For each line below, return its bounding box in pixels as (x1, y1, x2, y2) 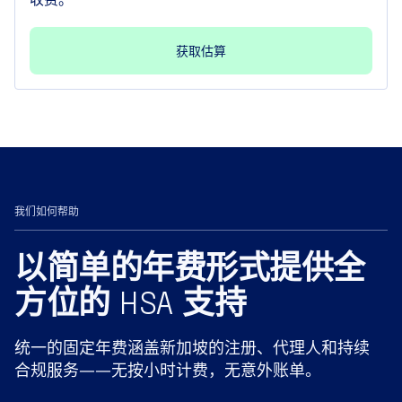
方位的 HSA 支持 (14, 282, 246, 321)
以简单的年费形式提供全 (14, 247, 365, 286)
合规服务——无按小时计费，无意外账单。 (14, 359, 321, 381)
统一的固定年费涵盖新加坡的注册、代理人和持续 (14, 336, 370, 359)
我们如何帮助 (14, 205, 79, 219)
